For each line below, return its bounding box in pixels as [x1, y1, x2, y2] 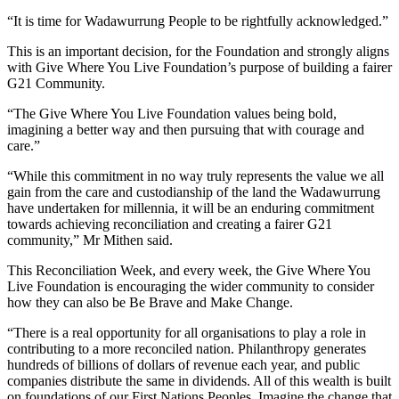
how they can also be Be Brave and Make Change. [7, 294, 293, 310]
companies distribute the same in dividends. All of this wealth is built [7, 372, 391, 388]
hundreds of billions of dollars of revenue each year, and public [7, 356, 360, 372]
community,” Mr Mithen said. [7, 232, 173, 248]
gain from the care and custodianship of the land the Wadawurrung [7, 183, 380, 199]
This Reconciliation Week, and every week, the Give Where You [7, 262, 370, 278]
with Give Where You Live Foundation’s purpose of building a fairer [7, 59, 392, 75]
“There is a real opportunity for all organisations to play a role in [7, 324, 366, 340]
